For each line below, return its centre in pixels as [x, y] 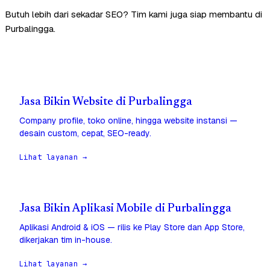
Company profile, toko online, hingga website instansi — [128, 121]
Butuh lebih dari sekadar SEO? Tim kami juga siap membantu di [133, 14]
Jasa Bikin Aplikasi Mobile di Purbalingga [125, 209]
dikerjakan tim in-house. [66, 240]
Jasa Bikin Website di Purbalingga [106, 102]
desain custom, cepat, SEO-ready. [85, 133]
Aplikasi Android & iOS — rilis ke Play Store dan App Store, [132, 228]
